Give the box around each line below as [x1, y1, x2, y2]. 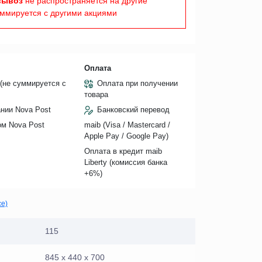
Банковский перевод [96, 105, 170, 114]
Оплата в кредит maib [84, 146, 162, 156]
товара [84, 89, 108, 99]
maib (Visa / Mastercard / [84, 120, 170, 129]
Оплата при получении [96, 78, 178, 88]
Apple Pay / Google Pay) [84, 131, 168, 140]
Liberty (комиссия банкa [84, 157, 167, 167]
